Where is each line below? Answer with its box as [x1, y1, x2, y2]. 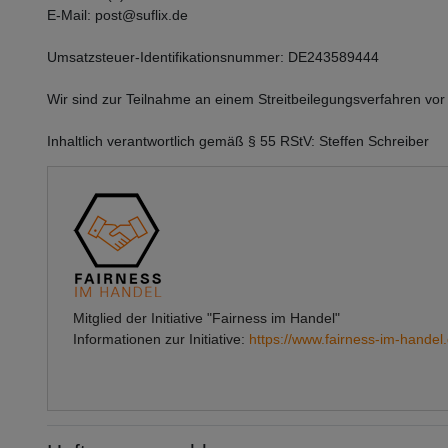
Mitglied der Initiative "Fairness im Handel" [73, 309, 340, 326]
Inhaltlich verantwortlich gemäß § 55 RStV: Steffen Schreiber [47, 132, 429, 149]
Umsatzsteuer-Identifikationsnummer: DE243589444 [47, 48, 379, 65]
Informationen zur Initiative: [73, 330, 249, 347]
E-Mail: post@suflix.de [47, 6, 188, 23]
